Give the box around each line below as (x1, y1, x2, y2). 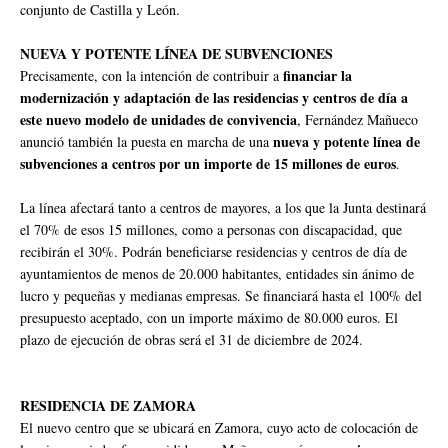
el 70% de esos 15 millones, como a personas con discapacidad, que (20, 220, 402, 240)
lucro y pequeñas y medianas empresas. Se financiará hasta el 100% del (20, 286, 422, 306)
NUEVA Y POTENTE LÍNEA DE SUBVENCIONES (20, 43, 333, 65)
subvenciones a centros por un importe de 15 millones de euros (20, 153, 396, 175)
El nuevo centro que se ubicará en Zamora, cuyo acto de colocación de (20, 418, 418, 438)
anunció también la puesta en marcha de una (20, 132, 273, 152)
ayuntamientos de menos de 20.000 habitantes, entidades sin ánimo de (20, 264, 414, 284)
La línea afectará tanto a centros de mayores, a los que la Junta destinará (20, 198, 426, 218)
